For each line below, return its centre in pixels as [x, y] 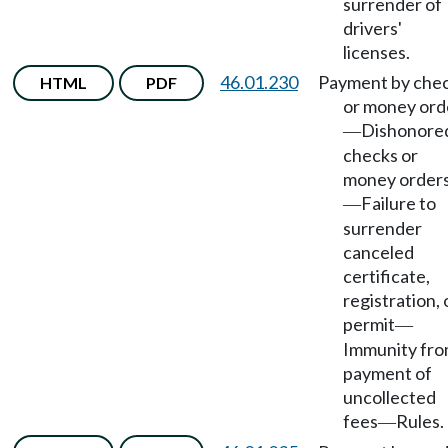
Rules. [420, 421]
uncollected [389, 397]
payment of [387, 373]
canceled [378, 252]
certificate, [386, 276]
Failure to [398, 203]
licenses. [376, 52]
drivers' [372, 28]
